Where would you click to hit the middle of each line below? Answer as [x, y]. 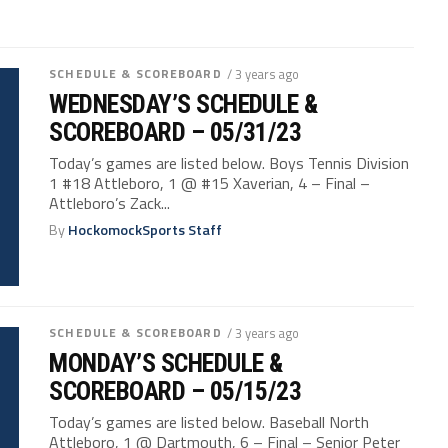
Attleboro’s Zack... [110, 202]
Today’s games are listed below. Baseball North [209, 422]
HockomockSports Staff [145, 229]
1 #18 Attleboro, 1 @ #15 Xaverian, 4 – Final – [210, 182]
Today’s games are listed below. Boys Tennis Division [229, 162]
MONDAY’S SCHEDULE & [166, 363]
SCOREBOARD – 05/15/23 [175, 391]
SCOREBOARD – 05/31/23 [175, 131]
